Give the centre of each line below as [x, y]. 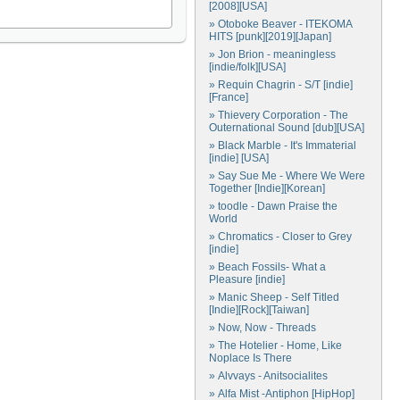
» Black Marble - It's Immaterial [283, 146]
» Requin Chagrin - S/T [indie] [281, 85]
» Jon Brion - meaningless [272, 54]
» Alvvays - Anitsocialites [268, 376]
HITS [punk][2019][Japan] [270, 37]
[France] [229, 97]
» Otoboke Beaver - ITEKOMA [280, 24]
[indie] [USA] [239, 158]
